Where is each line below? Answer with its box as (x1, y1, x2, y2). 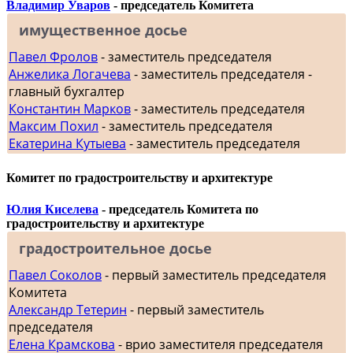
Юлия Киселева (6, 202, 98, 216)
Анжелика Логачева (9, 65, 131, 83)
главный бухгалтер (9, 82, 124, 100)
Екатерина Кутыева (9, 134, 126, 152)
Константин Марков (9, 99, 131, 117)
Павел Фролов (9, 47, 98, 65)
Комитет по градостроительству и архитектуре (6, 171, 273, 185)
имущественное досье (19, 20, 188, 39)
